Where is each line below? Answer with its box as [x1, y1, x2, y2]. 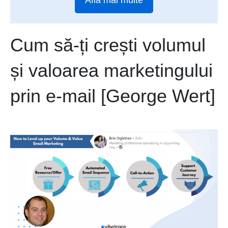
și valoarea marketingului [10, 60, 213, 81]
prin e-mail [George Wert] [10, 85, 215, 107]
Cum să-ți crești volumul [10, 35, 206, 56]
